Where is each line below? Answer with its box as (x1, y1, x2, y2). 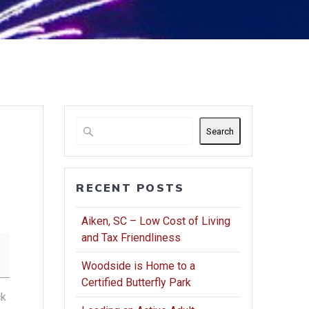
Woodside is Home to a (81, 259, 196, 273)
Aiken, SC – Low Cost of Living (81, 215, 231, 228)
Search (206, 126, 234, 137)
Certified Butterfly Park (81, 276, 192, 290)
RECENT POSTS (76, 181, 185, 195)
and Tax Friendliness (81, 231, 181, 245)
